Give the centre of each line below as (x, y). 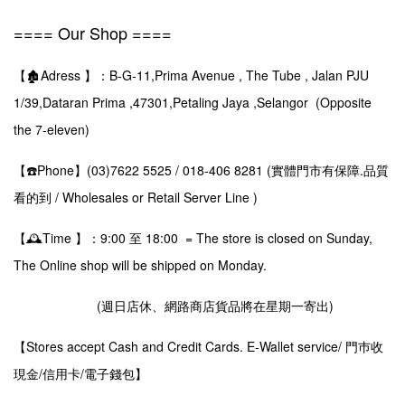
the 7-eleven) (53, 130)
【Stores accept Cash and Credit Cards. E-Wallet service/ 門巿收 (198, 347)
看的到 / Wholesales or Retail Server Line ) (136, 198)
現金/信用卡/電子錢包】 (80, 374)
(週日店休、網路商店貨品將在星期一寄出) (174, 306)
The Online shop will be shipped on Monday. (140, 265)
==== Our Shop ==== (93, 33)
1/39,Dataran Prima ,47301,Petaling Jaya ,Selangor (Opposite (193, 103)
